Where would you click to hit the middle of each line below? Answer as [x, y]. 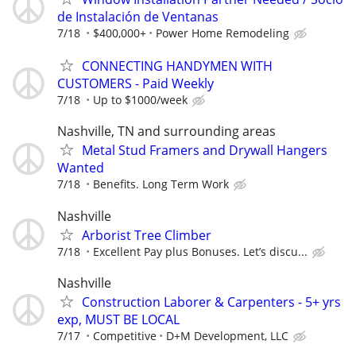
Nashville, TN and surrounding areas [166, 132]
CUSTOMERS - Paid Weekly [135, 84]
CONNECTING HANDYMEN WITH [177, 66]
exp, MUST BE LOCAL [118, 319]
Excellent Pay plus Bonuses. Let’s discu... [200, 251]
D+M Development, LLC [227, 335]
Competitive [125, 335]
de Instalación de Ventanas [138, 17]
